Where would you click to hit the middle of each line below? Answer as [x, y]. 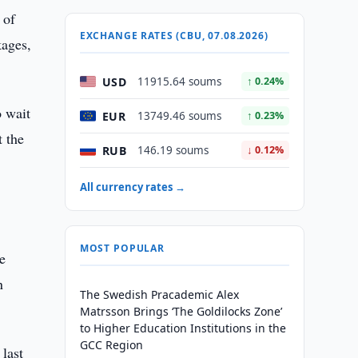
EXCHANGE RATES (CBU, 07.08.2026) [174, 36]
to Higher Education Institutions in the [183, 328]
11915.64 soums [179, 82]
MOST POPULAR [122, 248]
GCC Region [111, 345]
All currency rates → [132, 187]
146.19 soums [173, 150]
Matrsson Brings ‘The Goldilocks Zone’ [181, 311]
